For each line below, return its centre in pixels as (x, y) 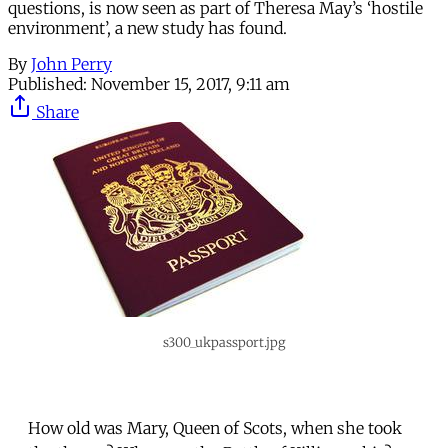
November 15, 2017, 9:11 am (190, 83)
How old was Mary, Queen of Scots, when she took (215, 427)
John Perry (71, 63)
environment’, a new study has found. (147, 27)
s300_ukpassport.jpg (224, 341)
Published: (47, 83)
